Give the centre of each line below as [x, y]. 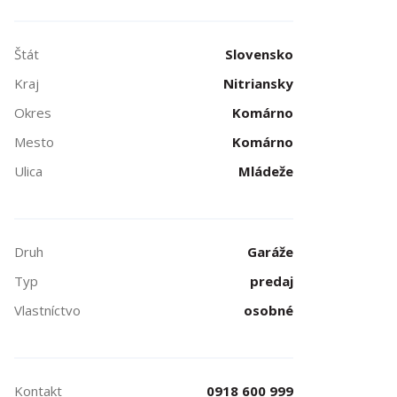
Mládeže [265, 171]
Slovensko [259, 54]
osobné [268, 310]
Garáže [270, 252]
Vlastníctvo [47, 310]
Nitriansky [258, 83]
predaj [271, 281]
